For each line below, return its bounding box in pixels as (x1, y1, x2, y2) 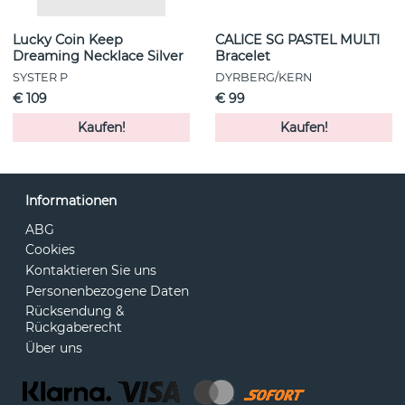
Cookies (25, 241, 75, 259)
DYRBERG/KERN (215, 70, 312, 84)
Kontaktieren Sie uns (25, 262, 156, 279)
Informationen (25, 192, 117, 209)
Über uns (25, 340, 82, 357)
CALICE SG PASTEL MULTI (215, 31, 380, 48)
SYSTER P (13, 70, 68, 84)
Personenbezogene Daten (25, 282, 189, 299)
